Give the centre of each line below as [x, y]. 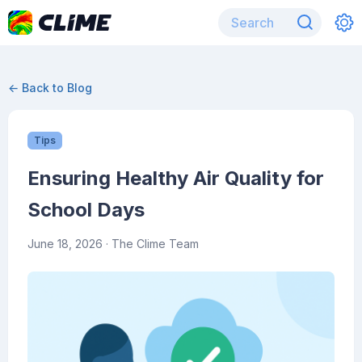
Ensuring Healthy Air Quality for [176, 178]
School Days [86, 210]
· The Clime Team [151, 244]
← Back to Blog [50, 88]
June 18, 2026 [65, 244]
